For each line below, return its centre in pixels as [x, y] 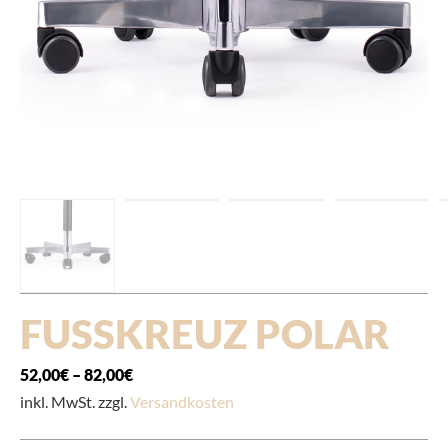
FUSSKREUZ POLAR [191, 334]
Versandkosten [182, 401]
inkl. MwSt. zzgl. [75, 401]
